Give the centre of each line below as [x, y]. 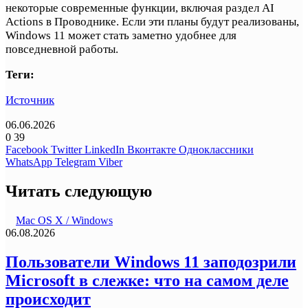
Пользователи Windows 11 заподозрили [151, 262]
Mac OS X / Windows [64, 220]
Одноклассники [216, 149]
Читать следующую [79, 191]
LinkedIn [104, 149]
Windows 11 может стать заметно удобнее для [121, 35]
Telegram [75, 162]
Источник [30, 100]
